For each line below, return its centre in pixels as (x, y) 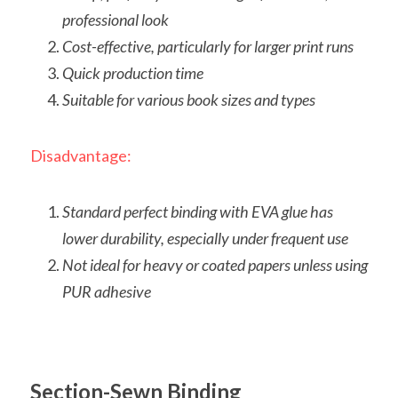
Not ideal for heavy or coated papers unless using (215, 264)
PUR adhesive (107, 291)
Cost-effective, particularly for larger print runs (208, 46)
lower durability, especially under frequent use (205, 238)
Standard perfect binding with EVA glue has (198, 211)
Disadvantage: (81, 155)
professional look (115, 19)
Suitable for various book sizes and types (189, 99)
